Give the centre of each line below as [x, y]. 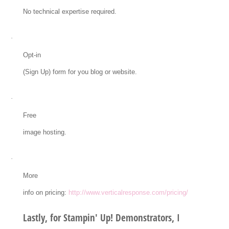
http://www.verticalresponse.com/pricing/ [128, 193]
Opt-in [32, 55]
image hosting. [44, 132]
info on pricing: [45, 193]
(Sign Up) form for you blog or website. [80, 72]
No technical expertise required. [70, 12]
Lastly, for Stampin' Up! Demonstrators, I [101, 218]
